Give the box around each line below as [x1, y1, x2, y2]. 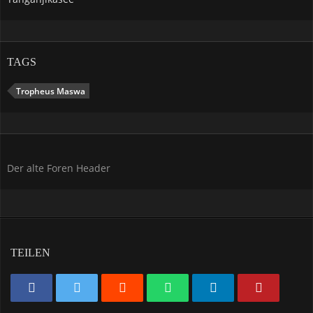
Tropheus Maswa [16, 85, 85, 97]
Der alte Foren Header [7, 161, 110, 175]
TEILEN [10, 247, 50, 259]
